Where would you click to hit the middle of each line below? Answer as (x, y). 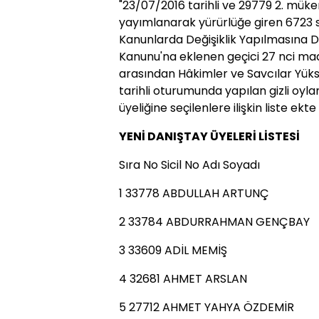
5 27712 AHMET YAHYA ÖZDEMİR (206, 307)
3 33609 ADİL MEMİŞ (173, 250)
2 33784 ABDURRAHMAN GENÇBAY (214, 222)
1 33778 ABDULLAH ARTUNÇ (194, 193)
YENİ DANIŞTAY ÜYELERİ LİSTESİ (209, 136)
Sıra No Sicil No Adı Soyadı (189, 165)
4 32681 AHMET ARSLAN (183, 279)
